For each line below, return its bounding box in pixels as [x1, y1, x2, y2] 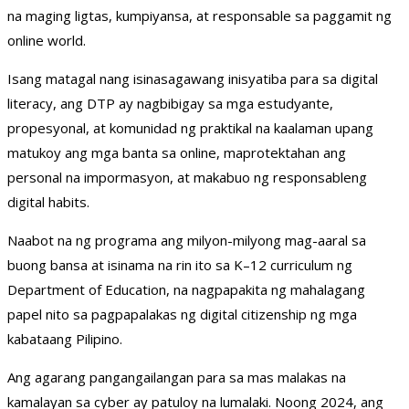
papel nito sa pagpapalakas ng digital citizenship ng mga [7, 305, 357, 324]
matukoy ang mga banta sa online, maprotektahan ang [7, 143, 346, 163]
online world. [7, 31, 86, 50]
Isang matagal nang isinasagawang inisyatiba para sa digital [7, 69, 378, 89]
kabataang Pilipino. [7, 330, 122, 349]
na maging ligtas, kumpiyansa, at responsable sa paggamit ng [7, 6, 392, 26]
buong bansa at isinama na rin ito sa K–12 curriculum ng [7, 256, 352, 275]
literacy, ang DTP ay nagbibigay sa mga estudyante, [7, 94, 333, 113]
